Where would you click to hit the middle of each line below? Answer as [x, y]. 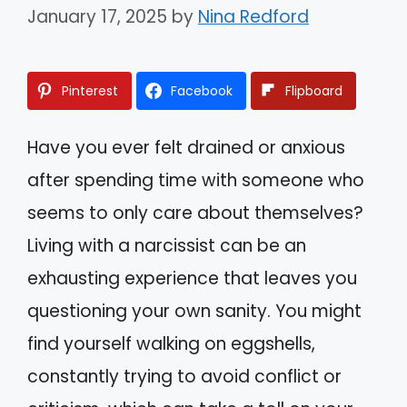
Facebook [202, 90]
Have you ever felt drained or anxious [186, 147]
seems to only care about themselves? [195, 213]
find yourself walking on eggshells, [171, 343]
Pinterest [90, 90]
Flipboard [314, 90]
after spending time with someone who [196, 180]
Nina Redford [253, 16]
